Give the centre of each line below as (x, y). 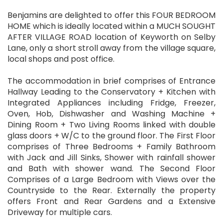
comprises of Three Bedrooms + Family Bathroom (111, 147)
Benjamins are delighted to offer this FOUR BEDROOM (111, 15)
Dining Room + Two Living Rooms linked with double (111, 125)
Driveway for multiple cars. (60, 213)
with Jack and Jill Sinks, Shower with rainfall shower (111, 158)
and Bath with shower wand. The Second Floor (111, 169)
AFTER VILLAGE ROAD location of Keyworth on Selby (111, 37)
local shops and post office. (61, 59)
